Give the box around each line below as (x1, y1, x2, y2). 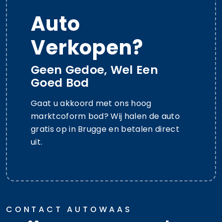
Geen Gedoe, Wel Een (31, 61, 159, 78)
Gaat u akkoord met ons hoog (31, 97, 152, 109)
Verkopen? (31, 33, 143, 61)
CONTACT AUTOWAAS (6, 203, 132, 215)
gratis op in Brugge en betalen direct (31, 123, 179, 135)
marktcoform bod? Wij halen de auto (31, 110, 180, 122)
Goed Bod (31, 74, 89, 91)
